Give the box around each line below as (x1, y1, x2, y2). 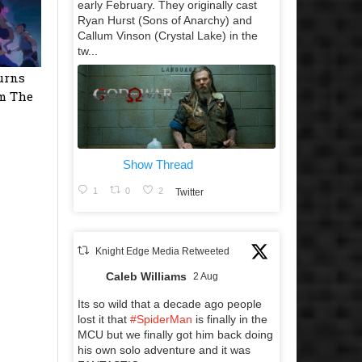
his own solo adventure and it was (78, 343, 250, 357)
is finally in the (192, 313, 267, 326)
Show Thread (123, 158, 193, 172)
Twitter (175, 186, 204, 198)
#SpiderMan (130, 313, 192, 326)
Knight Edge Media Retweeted (95, 246, 230, 258)
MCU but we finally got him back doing (78, 328, 273, 342)
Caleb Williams (106, 269, 187, 283)
